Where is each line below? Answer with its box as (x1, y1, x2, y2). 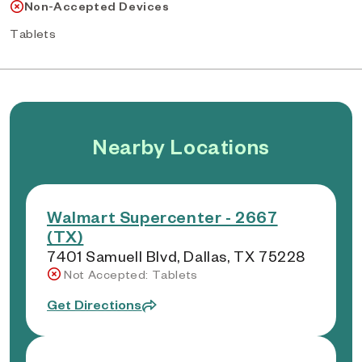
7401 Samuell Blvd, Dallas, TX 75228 (47, 246, 305, 265)
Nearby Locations (92, 133, 270, 159)
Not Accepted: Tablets (64, 267, 198, 282)
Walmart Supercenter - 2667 (47, 206, 278, 227)
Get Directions (47, 296, 142, 313)
